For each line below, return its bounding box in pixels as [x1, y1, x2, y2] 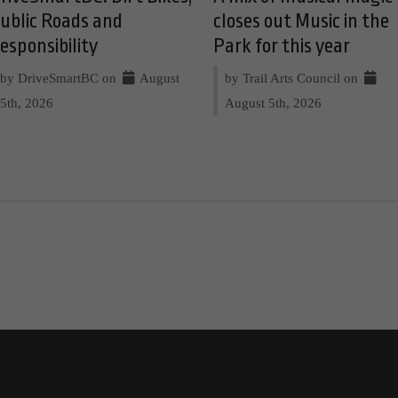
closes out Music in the [213, 10, 389, 34]
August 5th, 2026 [225, 95, 322, 111]
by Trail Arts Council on [225, 70, 362, 86]
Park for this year [213, 35, 350, 59]
